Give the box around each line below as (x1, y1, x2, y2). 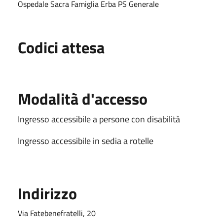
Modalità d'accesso (18, 86, 147, 110)
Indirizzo (18, 181, 77, 205)
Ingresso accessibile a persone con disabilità (18, 112, 180, 126)
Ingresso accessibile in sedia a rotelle (18, 134, 153, 147)
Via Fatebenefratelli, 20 (18, 207, 96, 219)
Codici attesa (18, 35, 105, 59)
